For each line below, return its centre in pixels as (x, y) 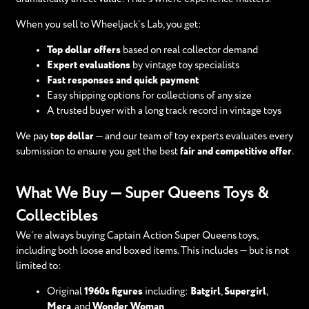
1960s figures (113, 291)
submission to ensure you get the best (98, 151)
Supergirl (245, 291)
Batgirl (205, 291)
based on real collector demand (189, 50)
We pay (33, 136)
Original (65, 291)
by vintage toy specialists (185, 65)
